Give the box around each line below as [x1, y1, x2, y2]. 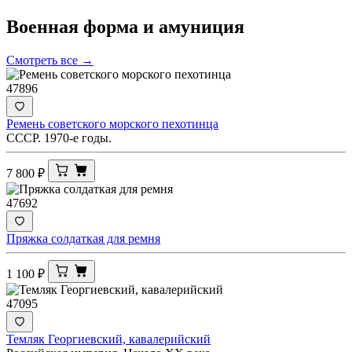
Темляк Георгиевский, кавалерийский [6, 332, 211, 346]
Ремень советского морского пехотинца [6, 116, 218, 130]
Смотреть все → [6, 53, 93, 67]
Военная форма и [6, 16, 159, 37]
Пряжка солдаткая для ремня [6, 231, 160, 245]
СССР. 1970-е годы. [6, 130, 112, 145]
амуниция [159, 16, 244, 37]
